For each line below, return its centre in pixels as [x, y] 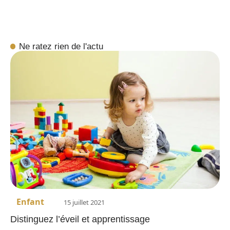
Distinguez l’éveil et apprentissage [80, 219]
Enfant [30, 202]
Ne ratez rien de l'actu [61, 46]
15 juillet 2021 [84, 202]
